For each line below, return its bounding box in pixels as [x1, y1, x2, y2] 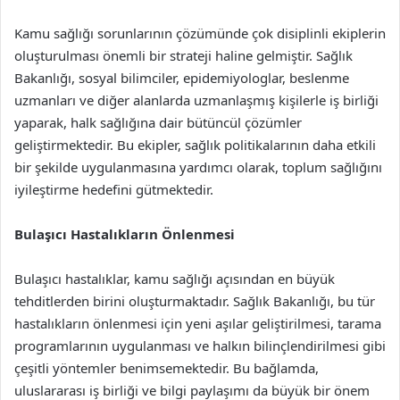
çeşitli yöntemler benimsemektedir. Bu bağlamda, [14, 359, 319, 377]
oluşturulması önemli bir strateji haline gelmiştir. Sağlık [14, 46, 353, 64]
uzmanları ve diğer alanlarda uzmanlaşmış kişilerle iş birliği [14, 91, 379, 109]
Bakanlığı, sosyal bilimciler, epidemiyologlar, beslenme [14, 69, 349, 87]
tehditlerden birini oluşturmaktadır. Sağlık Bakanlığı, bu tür [14, 292, 375, 310]
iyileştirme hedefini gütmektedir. [14, 180, 213, 198]
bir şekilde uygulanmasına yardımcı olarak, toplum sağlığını [14, 158, 382, 176]
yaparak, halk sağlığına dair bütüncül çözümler [14, 113, 302, 131]
